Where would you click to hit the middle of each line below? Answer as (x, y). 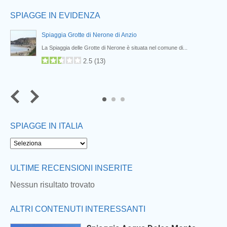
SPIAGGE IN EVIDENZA (55, 15)
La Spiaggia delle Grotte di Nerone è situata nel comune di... (115, 48)
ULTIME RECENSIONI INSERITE (71, 168)
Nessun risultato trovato (52, 185)
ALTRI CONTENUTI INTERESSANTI (78, 209)
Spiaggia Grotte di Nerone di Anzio (89, 35)
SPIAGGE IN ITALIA (47, 126)
